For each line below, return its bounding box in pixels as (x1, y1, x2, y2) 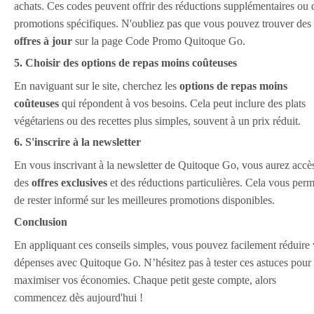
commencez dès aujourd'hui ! (14, 291, 143, 303)
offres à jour (14, 35, 72, 48)
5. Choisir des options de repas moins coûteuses (14, 56, 237, 69)
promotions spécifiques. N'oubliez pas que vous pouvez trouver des (14, 18, 311, 30)
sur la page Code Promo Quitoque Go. (72, 35, 245, 48)
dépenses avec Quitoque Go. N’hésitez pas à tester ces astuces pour (14, 256, 311, 268)
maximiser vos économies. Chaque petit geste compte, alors (14, 273, 276, 286)
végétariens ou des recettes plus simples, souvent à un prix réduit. (14, 114, 301, 127)
